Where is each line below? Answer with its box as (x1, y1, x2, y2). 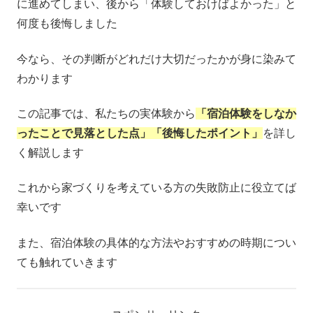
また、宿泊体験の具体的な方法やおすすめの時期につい (17, 236, 296, 249)
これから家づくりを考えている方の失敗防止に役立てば (17, 182, 296, 194)
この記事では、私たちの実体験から (17, 108, 196, 120)
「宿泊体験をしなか (196, 108, 296, 120)
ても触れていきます (17, 256, 117, 268)
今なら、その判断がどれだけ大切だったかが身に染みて (17, 52, 296, 65)
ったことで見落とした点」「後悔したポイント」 (17, 127, 263, 140)
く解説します (17, 147, 84, 159)
